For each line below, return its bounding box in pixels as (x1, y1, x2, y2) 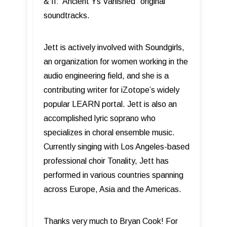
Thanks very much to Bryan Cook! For (44, 217, 178, 226)
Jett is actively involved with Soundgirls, (44, 43, 184, 52)
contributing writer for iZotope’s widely (44, 86, 179, 95)
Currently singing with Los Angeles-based (44, 142, 190, 152)
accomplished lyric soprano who (44, 114, 156, 123)
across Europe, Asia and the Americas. (44, 185, 181, 194)
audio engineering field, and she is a (44, 71, 169, 81)
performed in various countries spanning (44, 171, 183, 180)
